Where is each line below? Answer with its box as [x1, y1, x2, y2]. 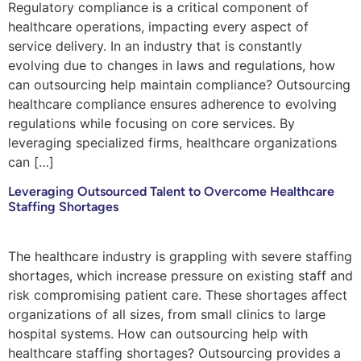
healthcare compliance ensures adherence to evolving [8, 96, 337, 113]
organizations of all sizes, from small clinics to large [8, 305, 326, 322]
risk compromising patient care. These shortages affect [8, 286, 347, 303]
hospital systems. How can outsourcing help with [8, 325, 308, 342]
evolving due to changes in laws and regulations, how [8, 57, 335, 74]
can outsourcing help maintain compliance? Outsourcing [8, 77, 351, 93]
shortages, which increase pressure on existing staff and [8, 267, 353, 284]
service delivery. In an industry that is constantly [8, 38, 302, 55]
